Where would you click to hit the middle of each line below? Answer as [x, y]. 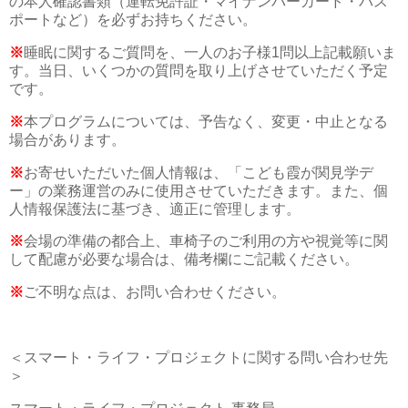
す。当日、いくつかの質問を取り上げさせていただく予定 [199, 70]
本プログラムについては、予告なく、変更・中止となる [206, 121]
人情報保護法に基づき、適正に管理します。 [155, 209]
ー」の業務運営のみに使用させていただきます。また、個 [199, 190]
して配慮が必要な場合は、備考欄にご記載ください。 [184, 260]
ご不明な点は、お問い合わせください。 [155, 292]
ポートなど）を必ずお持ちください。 [133, 20]
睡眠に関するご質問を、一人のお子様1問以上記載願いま [210, 52]
